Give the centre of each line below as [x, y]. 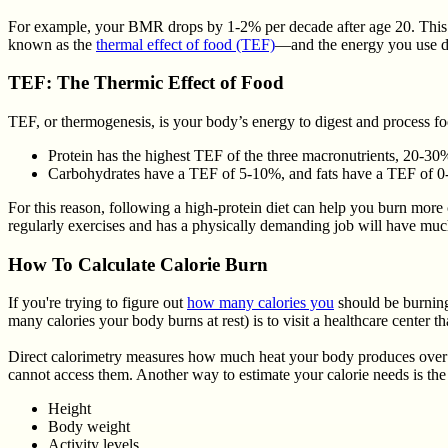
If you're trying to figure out [97, 303]
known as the [52, 44]
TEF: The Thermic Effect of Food [146, 83]
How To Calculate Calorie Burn [138, 264]
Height [69, 409]
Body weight [89, 427]
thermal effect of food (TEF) [185, 44]
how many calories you [260, 303]
